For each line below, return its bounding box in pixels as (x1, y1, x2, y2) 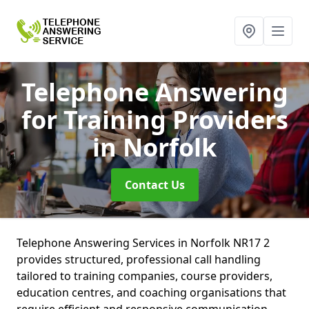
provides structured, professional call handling (17, 252, 261, 267)
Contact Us (124, 177, 185, 192)
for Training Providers (21, 103, 288, 137)
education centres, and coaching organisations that (17, 285, 286, 300)
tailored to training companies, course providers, (17, 268, 272, 283)
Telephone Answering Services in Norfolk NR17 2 (17, 235, 270, 250)
